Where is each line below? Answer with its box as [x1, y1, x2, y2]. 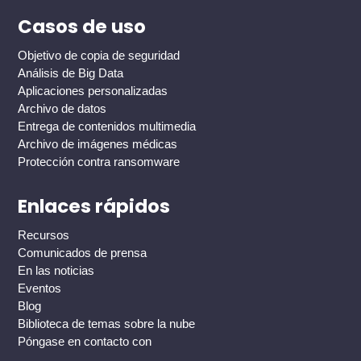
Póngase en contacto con [18, 334, 152, 349]
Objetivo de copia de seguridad [18, 48, 180, 63]
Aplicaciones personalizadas [18, 84, 168, 98]
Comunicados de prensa [18, 246, 147, 260]
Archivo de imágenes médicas [18, 137, 178, 151]
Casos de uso [18, 14, 147, 40]
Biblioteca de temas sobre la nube [18, 317, 196, 331]
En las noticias [18, 263, 95, 278]
